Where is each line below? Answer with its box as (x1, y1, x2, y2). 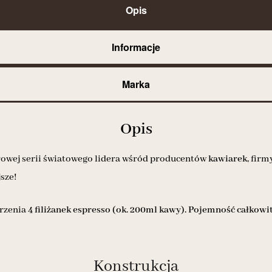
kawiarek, (208, 153, 249, 165)
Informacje (112, 40, 160, 54)
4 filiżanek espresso (28, 204, 110, 217)
